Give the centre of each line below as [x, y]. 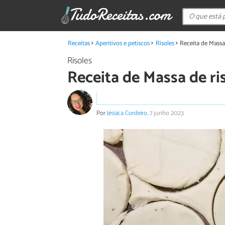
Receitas [79, 43]
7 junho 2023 [167, 113]
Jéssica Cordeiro [127, 113]
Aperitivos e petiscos [123, 43]
